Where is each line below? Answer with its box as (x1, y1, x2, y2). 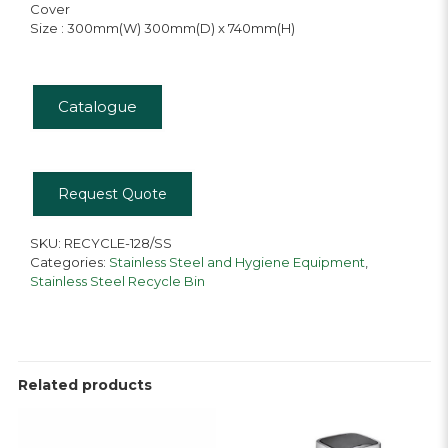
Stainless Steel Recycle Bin (29, 273, 205, 289)
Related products (17, 376, 152, 394)
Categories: (29, 254, 109, 270)
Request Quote (57, 185, 167, 203)
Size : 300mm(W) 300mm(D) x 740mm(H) (29, 20, 295, 36)
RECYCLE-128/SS (63, 235, 172, 251)
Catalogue (57, 97, 137, 116)
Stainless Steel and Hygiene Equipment (108, 254, 365, 270)
